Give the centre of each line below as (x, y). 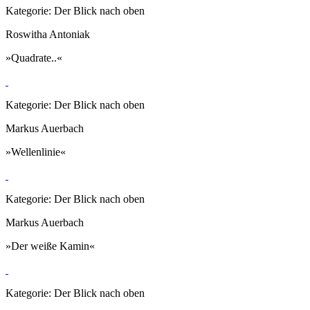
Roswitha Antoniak (48, 34)
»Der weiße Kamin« (50, 246)
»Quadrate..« (34, 57)
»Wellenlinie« (36, 152)
